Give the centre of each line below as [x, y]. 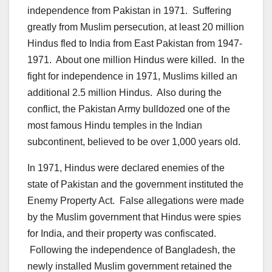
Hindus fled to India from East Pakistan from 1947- [135, 43]
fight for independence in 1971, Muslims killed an [132, 76]
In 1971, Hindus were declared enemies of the [126, 168]
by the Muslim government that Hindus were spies [134, 217]
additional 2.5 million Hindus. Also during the [124, 92]
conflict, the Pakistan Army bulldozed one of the [129, 109]
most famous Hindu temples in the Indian [115, 125]
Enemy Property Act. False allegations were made [136, 200]
